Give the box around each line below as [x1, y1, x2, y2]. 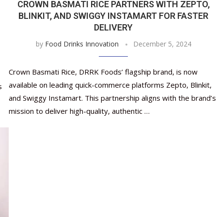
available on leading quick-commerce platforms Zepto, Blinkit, [8, 80, 212, 90]
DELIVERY [94, 22, 133, 33]
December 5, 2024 [133, 39, 191, 49]
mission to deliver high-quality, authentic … [8, 106, 150, 116]
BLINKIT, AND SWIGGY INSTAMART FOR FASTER [18, 11, 209, 21]
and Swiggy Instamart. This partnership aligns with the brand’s [8, 93, 216, 103]
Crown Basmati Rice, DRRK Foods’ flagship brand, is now [8, 67, 198, 77]
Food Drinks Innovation [45, 39, 119, 49]
